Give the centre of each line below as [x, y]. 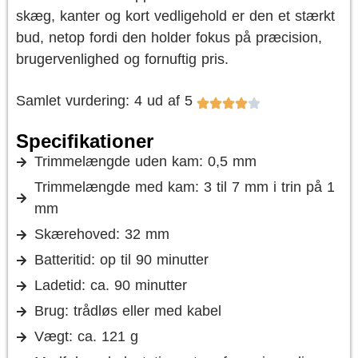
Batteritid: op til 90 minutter [121, 260]
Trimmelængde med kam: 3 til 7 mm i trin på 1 [184, 187]
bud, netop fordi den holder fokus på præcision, [169, 38]
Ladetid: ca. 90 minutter [110, 285]
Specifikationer [85, 141]
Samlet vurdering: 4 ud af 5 [104, 101]
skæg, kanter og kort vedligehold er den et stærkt [175, 16]
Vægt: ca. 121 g [86, 336]
